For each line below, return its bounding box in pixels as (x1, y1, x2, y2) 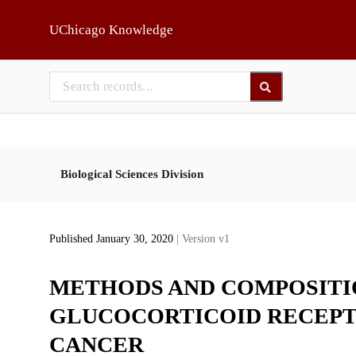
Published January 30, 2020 (48, 233, 176, 246)
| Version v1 (176, 233, 230, 246)
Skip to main (21, 12, 83, 24)
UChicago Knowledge (48, 22, 173, 37)
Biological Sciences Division (60, 167, 203, 180)
